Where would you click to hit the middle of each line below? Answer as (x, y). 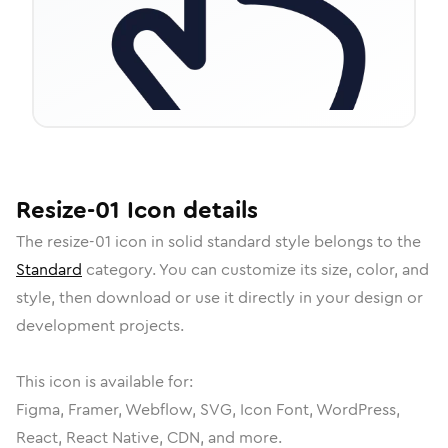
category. (120, 269)
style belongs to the (346, 241)
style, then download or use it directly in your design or (219, 297)
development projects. (100, 325)
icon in (139, 241)
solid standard (219, 241)
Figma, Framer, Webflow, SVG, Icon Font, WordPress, (208, 409)
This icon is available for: (104, 381)
